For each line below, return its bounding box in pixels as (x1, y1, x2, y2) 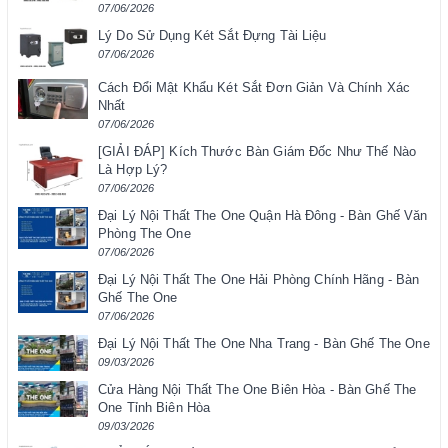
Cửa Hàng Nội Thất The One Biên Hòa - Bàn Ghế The (98, 382, 417, 398)
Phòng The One (98, 226, 191, 242)
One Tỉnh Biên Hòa (98, 400, 211, 416)
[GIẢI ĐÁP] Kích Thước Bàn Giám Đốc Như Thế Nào (98, 144, 416, 160)
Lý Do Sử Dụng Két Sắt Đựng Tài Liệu (98, 28, 327, 44)
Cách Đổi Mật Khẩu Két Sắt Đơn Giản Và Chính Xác (98, 80, 411, 96)
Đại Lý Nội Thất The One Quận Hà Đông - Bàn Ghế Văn (98, 208, 428, 224)
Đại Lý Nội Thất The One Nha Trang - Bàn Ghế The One (98, 336, 430, 352)
